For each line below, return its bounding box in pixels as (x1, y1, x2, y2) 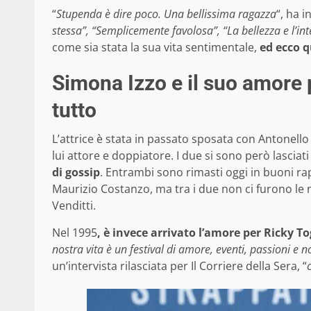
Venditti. (52, 198, 96, 214)
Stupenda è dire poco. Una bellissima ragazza (56, 6, 276, 22)
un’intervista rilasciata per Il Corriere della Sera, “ (52, 258, 307, 274)
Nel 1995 (52, 225, 97, 241)
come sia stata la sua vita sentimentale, (52, 40, 257, 56)
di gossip (52, 165, 100, 180)
